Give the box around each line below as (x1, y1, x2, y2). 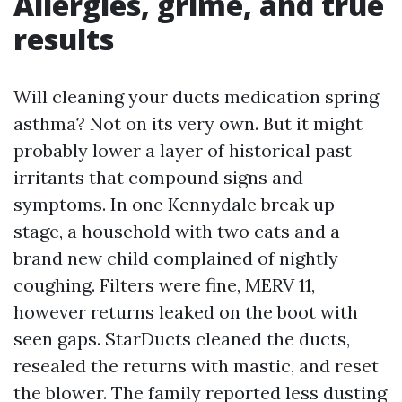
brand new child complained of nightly (13, 247, 338, 269)
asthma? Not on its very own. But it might (13, 112, 363, 135)
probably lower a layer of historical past (13, 139, 352, 162)
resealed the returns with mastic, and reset (13, 354, 379, 377)
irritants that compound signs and (13, 166, 303, 188)
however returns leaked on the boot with (13, 301, 358, 323)
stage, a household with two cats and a (13, 220, 340, 242)
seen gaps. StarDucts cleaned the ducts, (13, 328, 350, 350)
